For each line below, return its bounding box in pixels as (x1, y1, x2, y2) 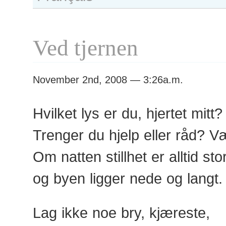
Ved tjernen (33, 35, 138, 61)
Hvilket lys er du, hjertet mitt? (33, 105, 222, 122)
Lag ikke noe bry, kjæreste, (33, 204, 210, 221)
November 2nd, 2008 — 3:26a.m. (33, 74, 183, 85)
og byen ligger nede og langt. (33, 170, 222, 187)
